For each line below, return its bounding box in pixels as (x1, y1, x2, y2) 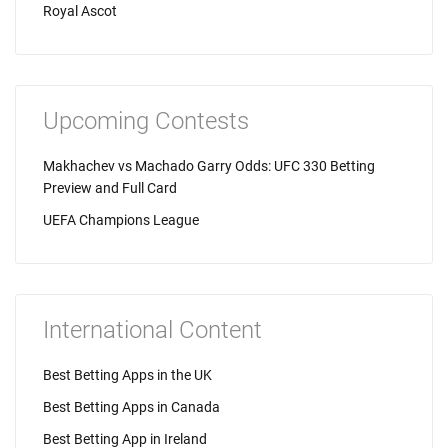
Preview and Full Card (43, 180, 177, 196)
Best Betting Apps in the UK (43, 367, 212, 383)
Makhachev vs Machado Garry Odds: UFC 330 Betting (43, 158, 375, 174)
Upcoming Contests (43, 107, 249, 135)
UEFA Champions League (43, 212, 199, 228)
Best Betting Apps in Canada (43, 399, 220, 415)
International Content (43, 316, 262, 344)
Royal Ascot (43, 3, 117, 19)
